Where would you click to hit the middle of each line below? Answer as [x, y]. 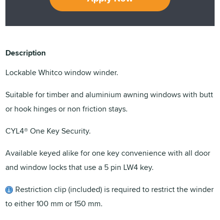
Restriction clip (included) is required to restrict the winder [114, 189]
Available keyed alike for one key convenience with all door [108, 153]
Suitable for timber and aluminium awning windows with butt [110, 94]
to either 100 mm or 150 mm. [54, 203]
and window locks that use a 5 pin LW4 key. [80, 167]
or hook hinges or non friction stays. [67, 109]
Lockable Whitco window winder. [62, 72]
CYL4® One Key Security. [48, 131]
